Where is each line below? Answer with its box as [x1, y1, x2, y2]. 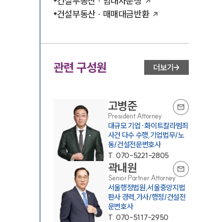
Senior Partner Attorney [108, 173, 176, 182]
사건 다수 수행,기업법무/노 [108, 130, 184, 140]
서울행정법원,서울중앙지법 [108, 182, 185, 192]
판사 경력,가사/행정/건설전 [108, 192, 186, 202]
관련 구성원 [53, 60, 107, 75]
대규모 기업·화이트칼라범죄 [108, 120, 189, 130]
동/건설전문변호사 [108, 139, 161, 149]
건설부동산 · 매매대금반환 [56, 8, 150, 20]
